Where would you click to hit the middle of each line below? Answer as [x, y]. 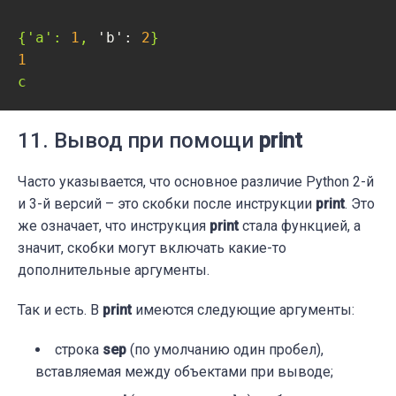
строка [79, 350]
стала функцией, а [300, 226]
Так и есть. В [60, 310]
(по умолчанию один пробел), [225, 350]
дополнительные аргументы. [114, 270]
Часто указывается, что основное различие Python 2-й [196, 182]
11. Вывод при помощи [138, 141]
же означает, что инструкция [114, 226]
